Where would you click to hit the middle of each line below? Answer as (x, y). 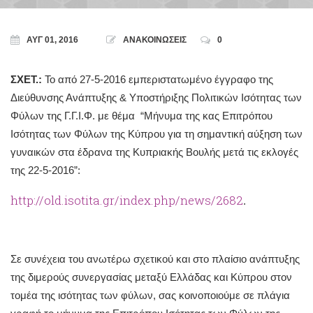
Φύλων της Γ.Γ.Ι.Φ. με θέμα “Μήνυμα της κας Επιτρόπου (141, 116)
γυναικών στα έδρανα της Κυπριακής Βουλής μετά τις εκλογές (154, 152)
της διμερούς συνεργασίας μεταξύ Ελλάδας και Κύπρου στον (151, 277)
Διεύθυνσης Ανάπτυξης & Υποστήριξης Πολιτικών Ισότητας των (156, 97)
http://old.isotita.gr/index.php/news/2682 (127, 201)
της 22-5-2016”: (45, 170)
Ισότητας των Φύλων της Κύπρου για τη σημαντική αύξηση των (156, 134)
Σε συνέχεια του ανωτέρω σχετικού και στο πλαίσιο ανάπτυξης (155, 259)
